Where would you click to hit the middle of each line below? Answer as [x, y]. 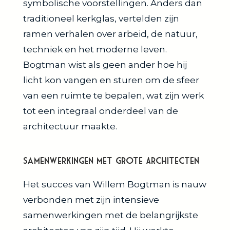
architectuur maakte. [70, 126]
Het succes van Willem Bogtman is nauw [115, 184]
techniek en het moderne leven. [95, 49]
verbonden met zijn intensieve [91, 199]
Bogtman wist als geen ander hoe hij [105, 64]
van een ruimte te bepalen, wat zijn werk [113, 95]
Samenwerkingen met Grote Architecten [111, 160]
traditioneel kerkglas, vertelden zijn [101, 18]
